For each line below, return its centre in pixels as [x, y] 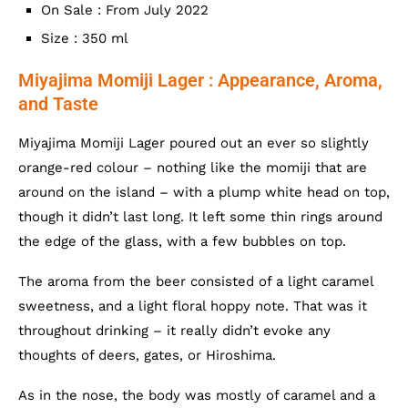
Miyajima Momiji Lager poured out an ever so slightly [194, 143]
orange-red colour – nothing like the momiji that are [193, 167]
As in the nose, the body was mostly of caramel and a [197, 395]
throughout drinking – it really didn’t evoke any [174, 330]
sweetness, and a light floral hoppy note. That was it [193, 306]
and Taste [58, 103]
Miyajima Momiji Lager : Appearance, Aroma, [200, 80]
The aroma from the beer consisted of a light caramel [196, 281]
